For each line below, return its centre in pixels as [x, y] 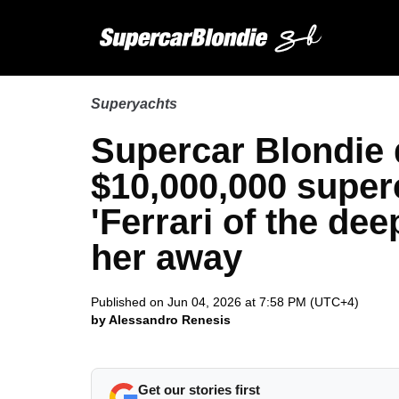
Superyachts [134, 104]
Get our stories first [199, 390]
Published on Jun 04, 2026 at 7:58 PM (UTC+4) [225, 302]
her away [167, 257]
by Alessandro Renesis [161, 320]
